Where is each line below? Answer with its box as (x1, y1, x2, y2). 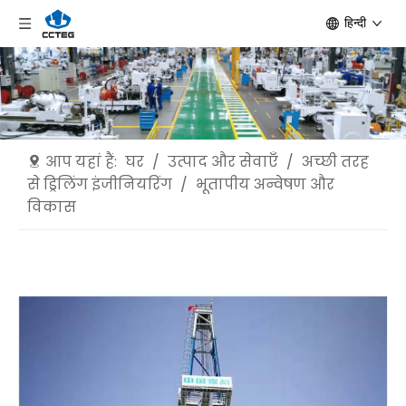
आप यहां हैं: (42, 150, 121, 172)
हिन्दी (344, 16, 366, 30)
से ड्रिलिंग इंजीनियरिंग (27, 173, 172, 195)
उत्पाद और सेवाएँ (168, 150, 278, 172)
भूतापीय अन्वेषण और (196, 173, 334, 195)
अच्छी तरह (302, 150, 369, 172)
